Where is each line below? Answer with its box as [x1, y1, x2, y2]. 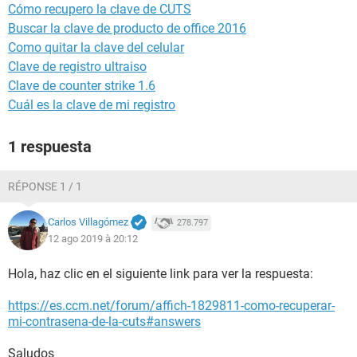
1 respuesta [8, 137, 92, 156]
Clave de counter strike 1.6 [8, 78, 155, 93]
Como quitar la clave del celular [8, 40, 184, 55]
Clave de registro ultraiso [8, 59, 147, 74]
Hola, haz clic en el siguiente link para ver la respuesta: [8, 266, 313, 281]
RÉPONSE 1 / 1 [8, 180, 82, 193]
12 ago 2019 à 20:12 [48, 232, 138, 245]
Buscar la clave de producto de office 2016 [8, 21, 246, 36]
